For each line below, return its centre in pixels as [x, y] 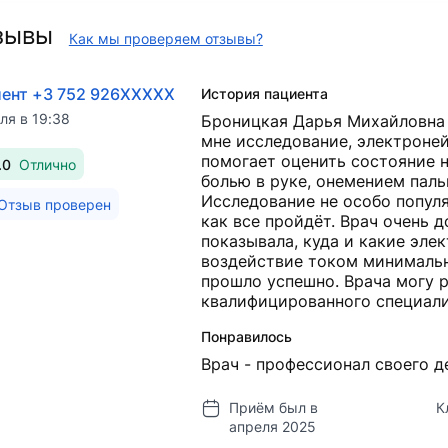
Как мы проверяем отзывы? [165, 38]
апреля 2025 [272, 427]
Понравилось [246, 337]
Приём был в [273, 408]
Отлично [47, 164]
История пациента [264, 94]
